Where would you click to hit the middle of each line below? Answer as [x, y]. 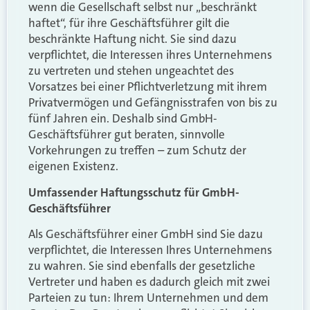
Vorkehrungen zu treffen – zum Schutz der [137, 151]
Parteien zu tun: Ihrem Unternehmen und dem [148, 298]
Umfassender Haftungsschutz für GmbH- [134, 192]
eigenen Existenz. [73, 166]
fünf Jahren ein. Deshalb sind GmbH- [123, 119]
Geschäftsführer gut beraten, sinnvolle [127, 135]
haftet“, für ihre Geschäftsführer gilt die [129, 23]
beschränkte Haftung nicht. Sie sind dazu [133, 39]
